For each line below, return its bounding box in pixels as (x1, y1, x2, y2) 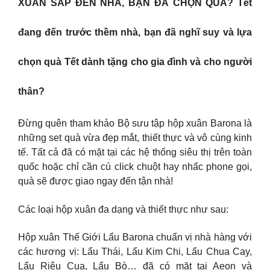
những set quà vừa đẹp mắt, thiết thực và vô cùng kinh (18, 133, 252, 143)
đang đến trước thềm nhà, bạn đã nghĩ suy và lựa (18, 27, 252, 38)
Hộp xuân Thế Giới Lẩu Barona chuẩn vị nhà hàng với (18, 232, 252, 243)
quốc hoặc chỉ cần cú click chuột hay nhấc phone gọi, (18, 162, 252, 172)
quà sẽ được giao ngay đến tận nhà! (18, 176, 173, 187)
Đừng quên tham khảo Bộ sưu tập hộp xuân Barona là (18, 118, 252, 129)
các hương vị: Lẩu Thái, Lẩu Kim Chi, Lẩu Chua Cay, (18, 246, 252, 257)
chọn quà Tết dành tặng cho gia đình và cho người (18, 57, 252, 67)
